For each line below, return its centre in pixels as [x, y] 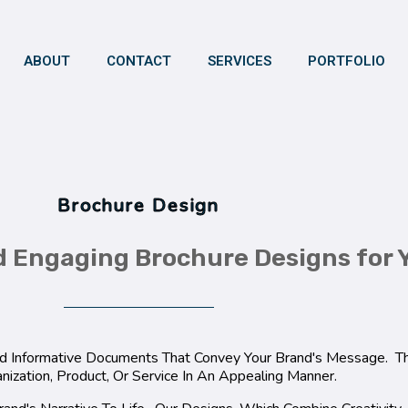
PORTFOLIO [346, 61]
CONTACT [138, 61]
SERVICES [239, 61]
